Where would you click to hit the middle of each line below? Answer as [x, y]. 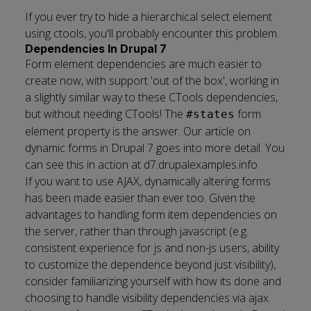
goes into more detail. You [219, 148]
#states [210, 114]
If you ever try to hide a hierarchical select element [149, 17]
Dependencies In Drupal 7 [96, 49]
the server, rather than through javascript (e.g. [137, 231]
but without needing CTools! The [106, 114]
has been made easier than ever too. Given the [140, 198]
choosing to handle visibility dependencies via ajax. [148, 298]
